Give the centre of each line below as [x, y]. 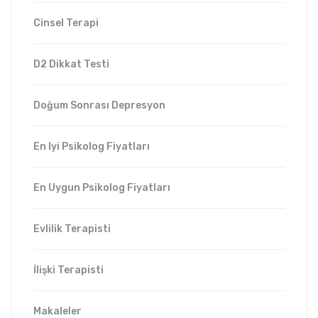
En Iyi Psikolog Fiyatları [92, 147]
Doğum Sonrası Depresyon [99, 105]
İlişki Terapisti [68, 270]
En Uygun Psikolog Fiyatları [102, 188]
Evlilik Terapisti [72, 229]
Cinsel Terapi [66, 23]
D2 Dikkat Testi [71, 64]
